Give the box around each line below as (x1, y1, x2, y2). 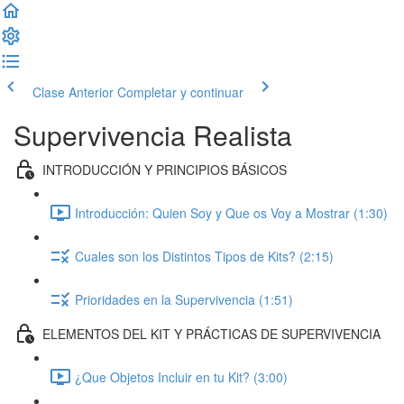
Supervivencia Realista (14, 115, 292, 154)
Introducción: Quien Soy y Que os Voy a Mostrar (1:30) (75, 203, 388, 222)
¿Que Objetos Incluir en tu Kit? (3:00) (75, 367, 288, 386)
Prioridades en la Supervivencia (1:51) (75, 289, 293, 308)
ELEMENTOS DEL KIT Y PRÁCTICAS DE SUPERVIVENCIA (42, 324, 381, 343)
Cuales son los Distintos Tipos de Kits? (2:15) (75, 246, 334, 265)
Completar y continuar (117, 83, 243, 101)
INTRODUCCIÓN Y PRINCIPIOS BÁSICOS (42, 160, 287, 179)
